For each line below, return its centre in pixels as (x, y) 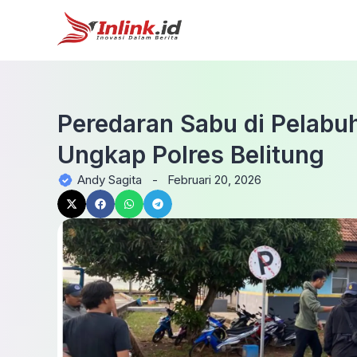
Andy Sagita (110, 180)
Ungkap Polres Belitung (191, 155)
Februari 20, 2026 (214, 180)
